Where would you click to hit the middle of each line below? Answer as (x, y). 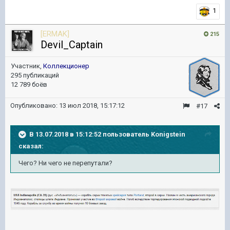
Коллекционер (66, 66)
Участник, (27, 66)
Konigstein (168, 134)
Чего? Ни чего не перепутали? (65, 163)
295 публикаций (35, 75)
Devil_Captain (72, 45)
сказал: (31, 146)
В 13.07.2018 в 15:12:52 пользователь (90, 134)
